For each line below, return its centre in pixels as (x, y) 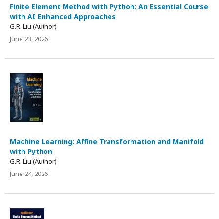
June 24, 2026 (29, 173)
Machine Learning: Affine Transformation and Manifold (107, 141)
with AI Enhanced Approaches (63, 16)
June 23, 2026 (29, 38)
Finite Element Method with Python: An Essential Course (109, 6)
